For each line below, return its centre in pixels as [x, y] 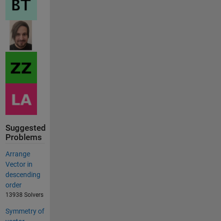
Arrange [18, 154]
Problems [23, 138]
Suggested [25, 128]
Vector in [19, 165]
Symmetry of [25, 211]
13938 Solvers [24, 195]
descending [23, 175]
